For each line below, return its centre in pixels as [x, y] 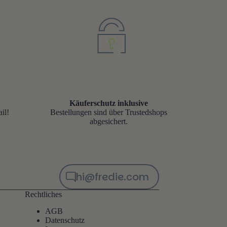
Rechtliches [43, 194]
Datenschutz [65, 220]
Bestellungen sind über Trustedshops [109, 112]
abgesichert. [109, 121]
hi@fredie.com [112, 177]
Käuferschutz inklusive [109, 103]
